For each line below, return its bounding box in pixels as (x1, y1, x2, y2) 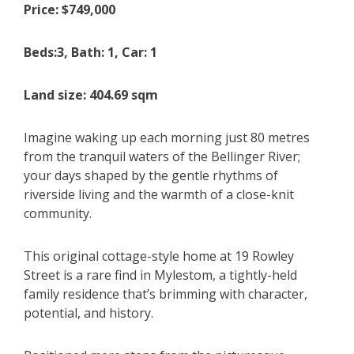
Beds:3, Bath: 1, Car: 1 (24, 43, 157, 62)
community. (24, 205, 92, 223)
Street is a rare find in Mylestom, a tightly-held (24, 266, 297, 284)
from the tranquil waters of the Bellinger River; (24, 148, 300, 166)
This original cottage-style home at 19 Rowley (24, 247, 294, 265)
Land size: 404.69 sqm (24, 86, 161, 104)
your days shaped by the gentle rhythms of (24, 167, 278, 185)
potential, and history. (24, 304, 153, 322)
